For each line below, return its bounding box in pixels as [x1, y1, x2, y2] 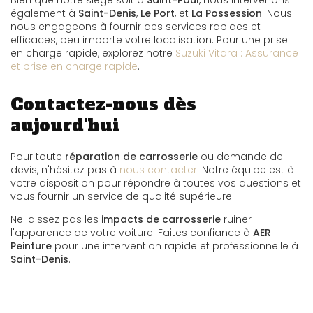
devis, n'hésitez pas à [10, 163, 119, 177]
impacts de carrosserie [101, 212, 221, 226]
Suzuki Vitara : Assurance [175, 46, 298, 60]
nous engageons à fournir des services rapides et [10, 20, 261, 34]
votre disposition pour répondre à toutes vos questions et [10, 176, 301, 190]
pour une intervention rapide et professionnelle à [52, 239, 298, 253]
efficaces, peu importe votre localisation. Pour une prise [10, 33, 288, 47]
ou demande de [198, 150, 283, 163]
